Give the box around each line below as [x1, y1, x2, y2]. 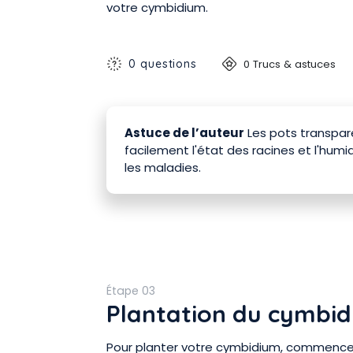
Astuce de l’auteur [124, 124, 244, 141]
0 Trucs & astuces [243, 57, 336, 72]
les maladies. [124, 158, 201, 176]
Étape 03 [106, 283, 155, 299]
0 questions [128, 57, 198, 72]
